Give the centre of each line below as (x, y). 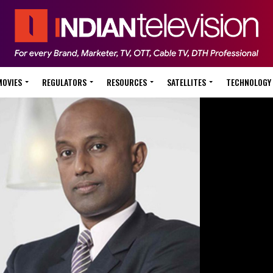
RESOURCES (127, 82)
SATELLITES (186, 82)
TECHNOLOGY (249, 82)
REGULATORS (64, 82)
